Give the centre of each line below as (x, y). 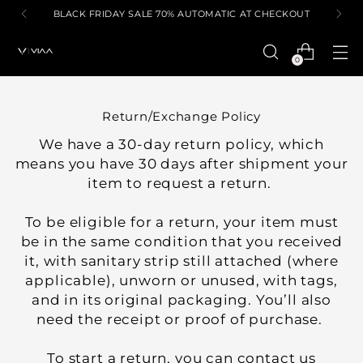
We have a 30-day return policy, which (181, 144)
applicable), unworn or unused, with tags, (181, 280)
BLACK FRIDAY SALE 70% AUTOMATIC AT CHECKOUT (181, 14)
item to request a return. (181, 183)
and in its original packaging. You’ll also (181, 300)
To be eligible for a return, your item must (181, 222)
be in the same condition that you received (181, 241)
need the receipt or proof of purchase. (181, 319)
